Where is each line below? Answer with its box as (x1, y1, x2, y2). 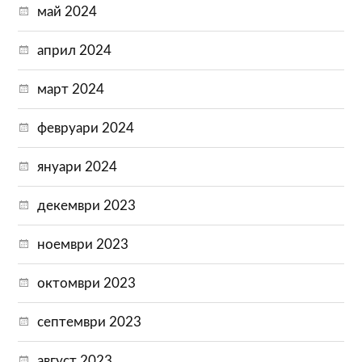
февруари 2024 (37, 120, 135, 135)
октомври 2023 (37, 276, 137, 290)
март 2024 (37, 82, 105, 96)
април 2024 (37, 43, 112, 57)
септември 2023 (37, 314, 142, 329)
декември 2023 (37, 198, 137, 213)
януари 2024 (37, 159, 118, 174)
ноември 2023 (37, 237, 129, 251)
